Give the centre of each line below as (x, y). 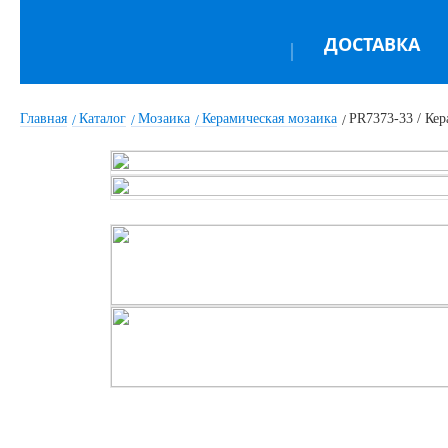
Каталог (102, 118)
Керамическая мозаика (269, 118)
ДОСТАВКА (371, 44)
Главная (43, 118)
